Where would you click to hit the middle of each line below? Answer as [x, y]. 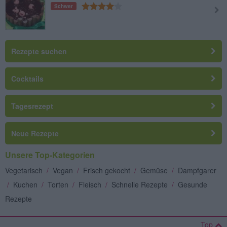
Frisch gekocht [107, 170]
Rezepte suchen [39, 51]
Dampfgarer [197, 170]
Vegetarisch [24, 170]
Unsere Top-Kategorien [50, 155]
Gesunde [193, 184]
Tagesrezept [32, 106]
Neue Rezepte [35, 133]
